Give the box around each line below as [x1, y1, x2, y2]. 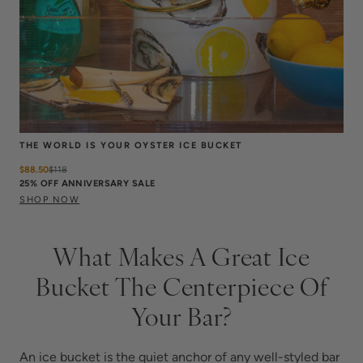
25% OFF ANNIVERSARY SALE [19, 178, 156, 189]
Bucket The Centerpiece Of [35, 277, 328, 303]
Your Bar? [131, 307, 232, 333]
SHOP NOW [19, 194, 80, 205]
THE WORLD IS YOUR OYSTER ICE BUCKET [19, 139, 242, 150]
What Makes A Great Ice [53, 247, 310, 273]
